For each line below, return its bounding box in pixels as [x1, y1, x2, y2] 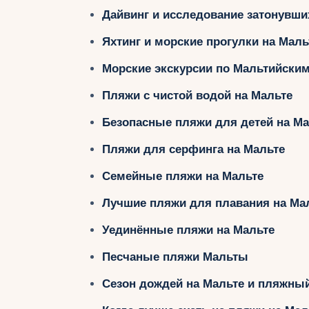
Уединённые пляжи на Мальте [101, 223, 275, 237]
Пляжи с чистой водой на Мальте [101, 88, 292, 102]
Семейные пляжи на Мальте [101, 169, 263, 183]
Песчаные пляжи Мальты [101, 250, 248, 263]
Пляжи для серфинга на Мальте [101, 142, 285, 156]
